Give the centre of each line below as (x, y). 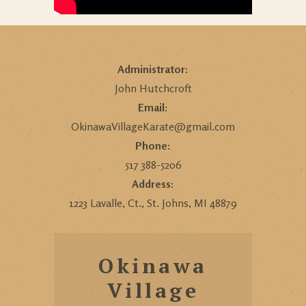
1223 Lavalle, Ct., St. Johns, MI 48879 (153, 203)
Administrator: (153, 69)
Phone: (153, 145)
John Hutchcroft (153, 88)
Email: (153, 107)
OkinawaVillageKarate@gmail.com (153, 126)
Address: (153, 183)
